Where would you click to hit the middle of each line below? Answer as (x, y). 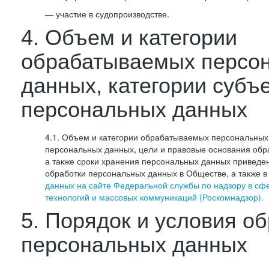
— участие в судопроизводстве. (107, 14)
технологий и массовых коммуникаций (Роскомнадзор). (154, 197)
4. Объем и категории (129, 38)
